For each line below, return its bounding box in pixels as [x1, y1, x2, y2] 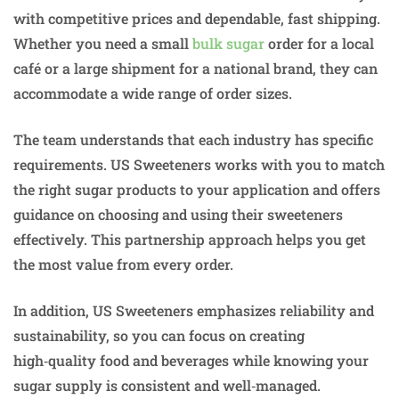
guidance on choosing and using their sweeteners [13, 204, 343, 224]
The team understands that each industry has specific [13, 129, 373, 149]
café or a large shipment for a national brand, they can [13, 58, 378, 77]
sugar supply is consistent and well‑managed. [13, 375, 321, 395]
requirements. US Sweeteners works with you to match [13, 154, 385, 174]
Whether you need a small [13, 33, 192, 53]
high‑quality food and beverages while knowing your [13, 350, 369, 370]
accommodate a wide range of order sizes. [13, 83, 292, 102]
